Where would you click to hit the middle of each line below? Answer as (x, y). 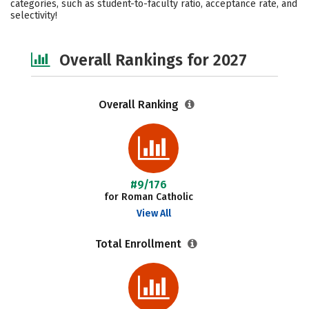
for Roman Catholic (148, 197)
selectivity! (34, 16)
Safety (48, 18)
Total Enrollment (140, 244)
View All (153, 213)
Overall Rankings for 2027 (153, 60)
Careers (206, 18)
